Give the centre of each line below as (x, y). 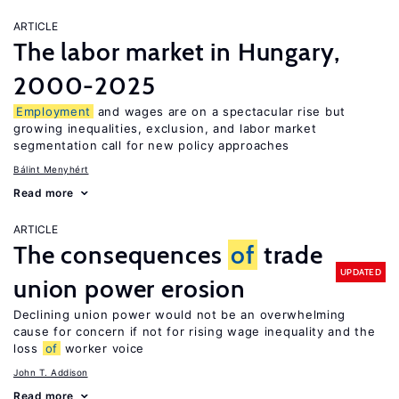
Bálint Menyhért (51, 169)
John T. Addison (51, 372)
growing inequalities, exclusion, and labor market (165, 128)
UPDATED (360, 272)
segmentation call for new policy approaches (152, 145)
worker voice (102, 348)
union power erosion (130, 289)
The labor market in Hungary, (177, 52)
